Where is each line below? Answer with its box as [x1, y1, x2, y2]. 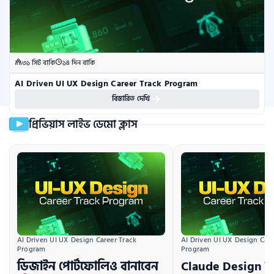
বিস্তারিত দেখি [111, 93, 150, 105]
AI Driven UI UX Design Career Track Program [15, 76, 198, 91]
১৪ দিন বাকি [62, 57, 95, 68]
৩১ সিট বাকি [22, 57, 55, 68]
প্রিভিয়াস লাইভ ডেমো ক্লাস [29, 116, 138, 133]
